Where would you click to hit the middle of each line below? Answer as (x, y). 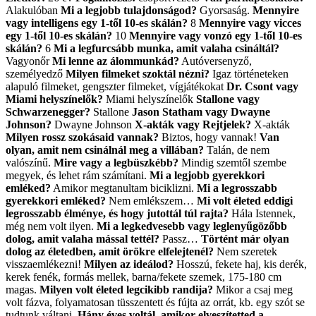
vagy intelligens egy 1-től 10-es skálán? (97, 23)
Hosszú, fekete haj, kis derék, (240, 264)
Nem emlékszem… (151, 200)
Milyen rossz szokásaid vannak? (82, 137)
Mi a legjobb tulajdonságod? (129, 10)
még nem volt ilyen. (51, 226)
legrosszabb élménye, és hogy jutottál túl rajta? (117, 213)
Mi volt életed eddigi (245, 200)
